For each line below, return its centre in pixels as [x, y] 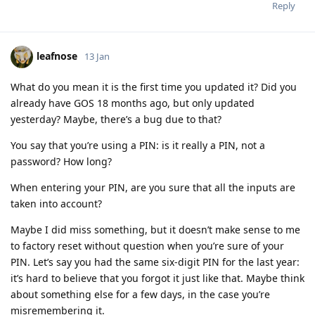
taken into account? [56, 203]
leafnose [57, 56]
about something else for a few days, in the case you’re [140, 294]
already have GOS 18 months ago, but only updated [133, 103]
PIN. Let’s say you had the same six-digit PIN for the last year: [155, 262]
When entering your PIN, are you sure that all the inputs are [153, 187]
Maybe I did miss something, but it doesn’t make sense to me [155, 229]
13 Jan [97, 56]
